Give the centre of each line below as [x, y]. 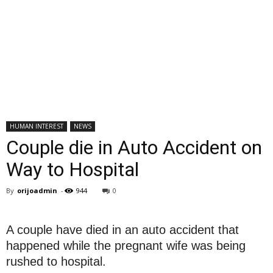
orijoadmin [37, 190]
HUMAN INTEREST [37, 126]
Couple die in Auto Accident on [134, 147]
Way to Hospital [73, 169]
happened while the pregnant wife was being [126, 246]
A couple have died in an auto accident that [122, 230]
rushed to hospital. [56, 261]
